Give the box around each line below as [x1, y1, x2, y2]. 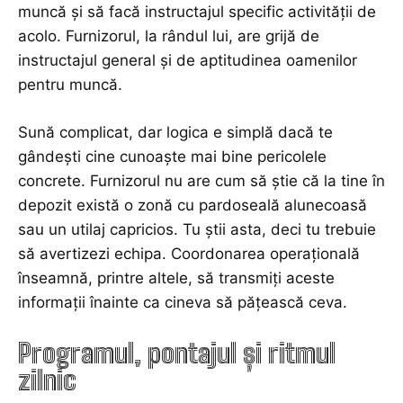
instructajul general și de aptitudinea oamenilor [18, 51, 357, 70]
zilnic [18, 363, 76, 397]
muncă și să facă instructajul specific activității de [18, 3, 376, 22]
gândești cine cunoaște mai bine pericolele [18, 148, 327, 166]
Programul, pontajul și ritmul [18, 336, 336, 370]
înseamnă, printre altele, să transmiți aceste [18, 269, 335, 288]
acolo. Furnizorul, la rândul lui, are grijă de [18, 27, 319, 46]
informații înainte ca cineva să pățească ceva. [18, 293, 347, 312]
